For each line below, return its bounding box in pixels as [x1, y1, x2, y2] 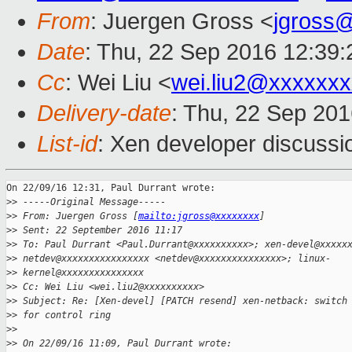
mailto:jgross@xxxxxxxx [138, 211, 259, 222]
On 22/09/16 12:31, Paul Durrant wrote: [6, 182, 215, 194]
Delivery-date [37, 101, 171, 126]
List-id [37, 131, 97, 157]
